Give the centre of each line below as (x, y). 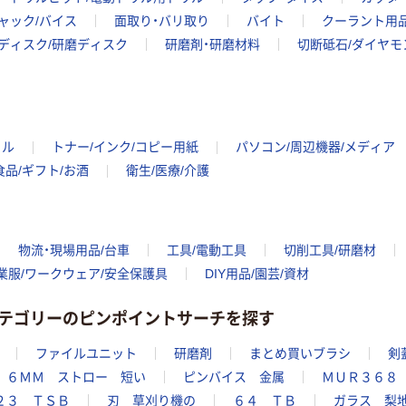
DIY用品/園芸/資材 (257, 274)
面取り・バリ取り (162, 20)
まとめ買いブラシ (300, 353)
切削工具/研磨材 (330, 251)
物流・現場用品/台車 (74, 251)
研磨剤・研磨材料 (213, 44)
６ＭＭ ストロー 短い (76, 377)
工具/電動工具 (207, 251)
